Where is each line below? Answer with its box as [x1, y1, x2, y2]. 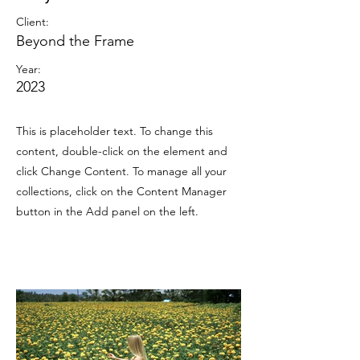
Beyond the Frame [16, 32, 134, 50]
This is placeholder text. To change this [16, 124, 213, 138]
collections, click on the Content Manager [16, 184, 227, 198]
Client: [16, 14, 49, 29]
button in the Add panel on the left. [16, 204, 198, 219]
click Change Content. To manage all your [16, 164, 227, 178]
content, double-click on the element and [16, 144, 227, 158]
